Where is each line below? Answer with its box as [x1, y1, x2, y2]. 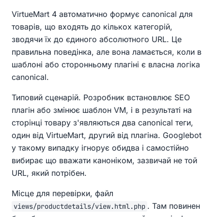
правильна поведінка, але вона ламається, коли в [12, 47, 201, 57]
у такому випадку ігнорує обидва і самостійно [12, 143, 189, 153]
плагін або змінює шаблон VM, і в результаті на [12, 105, 192, 115]
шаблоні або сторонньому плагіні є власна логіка [12, 60, 200, 70]
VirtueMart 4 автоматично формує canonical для [12, 9, 193, 19]
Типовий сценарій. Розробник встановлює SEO [12, 93, 190, 103]
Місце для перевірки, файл [12, 188, 113, 199]
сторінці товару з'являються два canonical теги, [12, 118, 193, 128]
